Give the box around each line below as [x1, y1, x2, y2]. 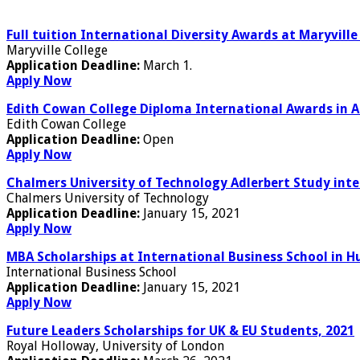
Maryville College [6, 42, 108, 58]
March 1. [143, 57, 192, 73]
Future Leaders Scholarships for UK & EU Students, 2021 [6, 322, 354, 338]
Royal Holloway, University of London [6, 337, 224, 354]
